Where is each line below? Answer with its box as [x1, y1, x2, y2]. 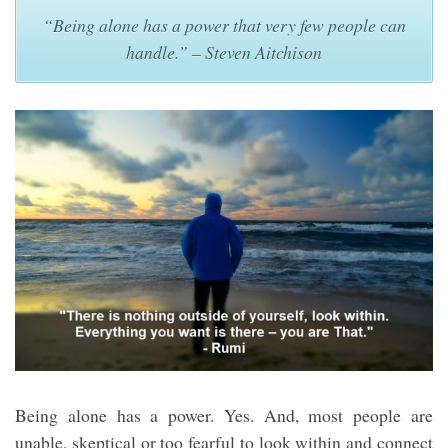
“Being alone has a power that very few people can [42, 13, 406, 38]
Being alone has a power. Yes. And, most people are [15, 402, 433, 427]
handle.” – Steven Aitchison [126, 40, 322, 65]
